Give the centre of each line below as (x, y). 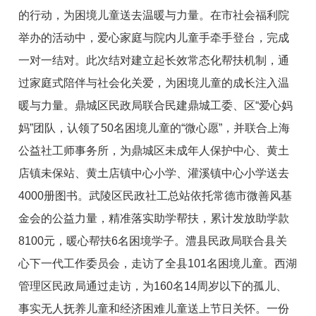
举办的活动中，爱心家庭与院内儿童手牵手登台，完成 (154, 38)
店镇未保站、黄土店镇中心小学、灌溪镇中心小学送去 (154, 174)
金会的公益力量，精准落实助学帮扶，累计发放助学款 (154, 219)
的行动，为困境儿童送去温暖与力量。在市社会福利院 (154, 16)
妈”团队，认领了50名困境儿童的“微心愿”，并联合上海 (154, 128)
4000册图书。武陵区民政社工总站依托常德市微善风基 (156, 196)
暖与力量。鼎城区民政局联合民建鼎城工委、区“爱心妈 (156, 106)
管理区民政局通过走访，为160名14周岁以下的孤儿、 (153, 286)
